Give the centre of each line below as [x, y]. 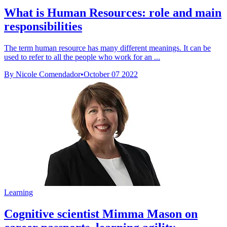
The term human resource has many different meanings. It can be [107, 48]
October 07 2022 [111, 74]
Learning [18, 192]
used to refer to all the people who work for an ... [82, 57]
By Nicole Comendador [42, 74]
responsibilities [43, 26]
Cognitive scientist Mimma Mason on [101, 214]
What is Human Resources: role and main [113, 12]
